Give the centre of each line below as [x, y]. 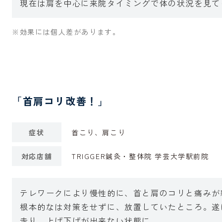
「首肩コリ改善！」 [60, 101]
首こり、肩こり [99, 132]
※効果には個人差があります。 [66, 32]
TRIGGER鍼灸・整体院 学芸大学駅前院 [140, 156]
